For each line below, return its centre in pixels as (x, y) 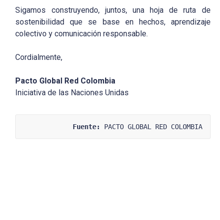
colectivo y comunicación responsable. (82, 34)
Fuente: (86, 127)
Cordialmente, (39, 57)
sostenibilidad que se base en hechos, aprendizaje (113, 22)
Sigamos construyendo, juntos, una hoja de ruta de (113, 10)
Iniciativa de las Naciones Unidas (72, 93)
